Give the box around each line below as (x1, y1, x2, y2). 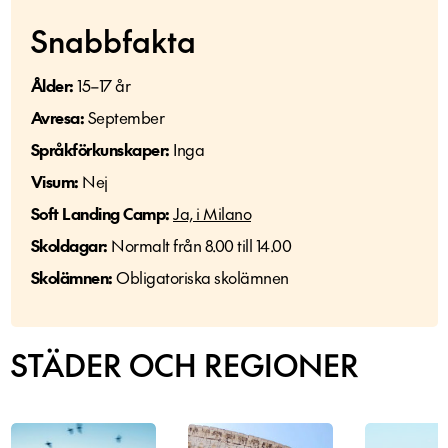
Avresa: (30, 106, 84, 128)
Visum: (30, 170, 79, 192)
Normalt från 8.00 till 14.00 (107, 234, 291, 256)
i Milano (196, 202, 251, 224)
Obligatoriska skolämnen (112, 266, 289, 288)
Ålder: (30, 74, 77, 96)
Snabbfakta (30, 20, 196, 61)
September (84, 106, 164, 128)
